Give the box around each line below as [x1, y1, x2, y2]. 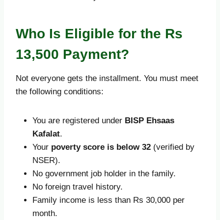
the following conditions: [16, 86, 104, 96]
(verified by [151, 142, 194, 152]
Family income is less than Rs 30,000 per [32, 195, 185, 205]
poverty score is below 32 [51, 142, 151, 152]
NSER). [32, 155, 60, 165]
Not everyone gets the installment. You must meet [16, 73, 198, 83]
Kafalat [32, 129, 60, 138]
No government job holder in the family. [32, 168, 176, 178]
